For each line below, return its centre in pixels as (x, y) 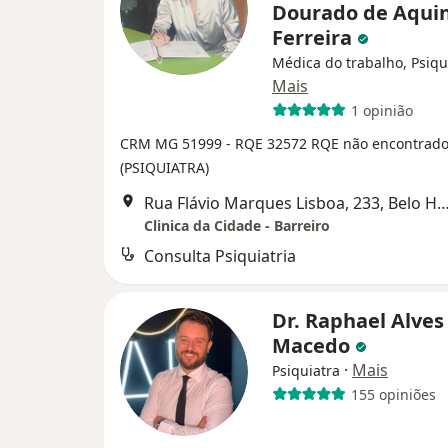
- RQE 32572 (268, 143)
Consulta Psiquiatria (220, 256)
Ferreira (314, 37)
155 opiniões (393, 394)
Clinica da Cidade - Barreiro (237, 225)
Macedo (313, 345)
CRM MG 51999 (173, 143)
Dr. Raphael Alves (358, 320)
